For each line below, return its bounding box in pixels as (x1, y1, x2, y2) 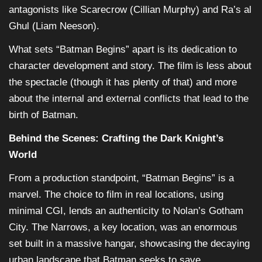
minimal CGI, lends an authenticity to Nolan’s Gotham (9, 205, 243, 217)
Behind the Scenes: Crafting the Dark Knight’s (9, 133, 223, 144)
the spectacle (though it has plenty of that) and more (9, 77, 237, 88)
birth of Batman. (9, 109, 78, 121)
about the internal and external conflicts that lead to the (9, 93, 249, 105)
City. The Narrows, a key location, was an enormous (9, 222, 237, 233)
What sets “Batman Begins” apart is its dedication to (9, 44, 237, 56)
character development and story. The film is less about (9, 60, 251, 72)
